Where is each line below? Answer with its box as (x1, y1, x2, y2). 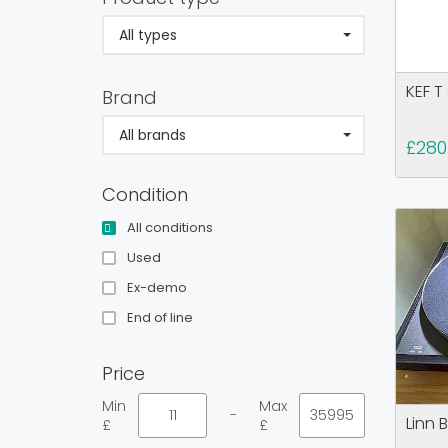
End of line (127, 308, 193, 327)
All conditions (127, 218, 213, 237)
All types (119, 25, 177, 45)
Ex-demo (127, 278, 187, 297)
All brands (119, 125, 186, 145)
